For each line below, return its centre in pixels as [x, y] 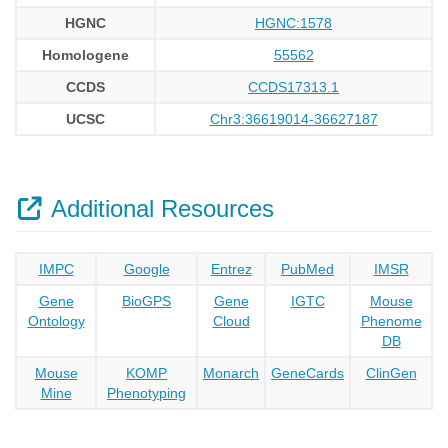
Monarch [231, 373]
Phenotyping [146, 393]
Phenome [391, 321]
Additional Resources [159, 208]
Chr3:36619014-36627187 [293, 119]
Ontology [56, 321]
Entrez [231, 269]
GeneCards [307, 373]
